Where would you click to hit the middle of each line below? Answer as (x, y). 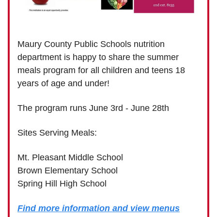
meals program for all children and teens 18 (101, 70)
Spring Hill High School (62, 183)
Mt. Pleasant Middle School (70, 157)
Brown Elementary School (68, 170)
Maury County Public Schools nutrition (91, 44)
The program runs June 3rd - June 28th (93, 108)
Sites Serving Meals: (57, 132)
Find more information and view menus (99, 208)
